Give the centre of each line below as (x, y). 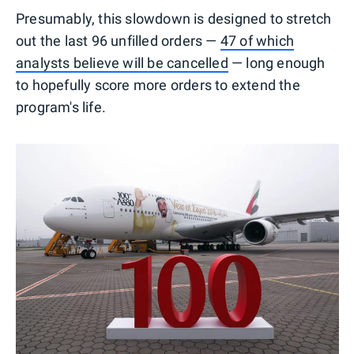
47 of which (257, 40)
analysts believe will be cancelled (122, 62)
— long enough (277, 62)
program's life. (61, 107)
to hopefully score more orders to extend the (158, 85)
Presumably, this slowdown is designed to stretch (174, 18)
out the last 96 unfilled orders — (118, 40)
